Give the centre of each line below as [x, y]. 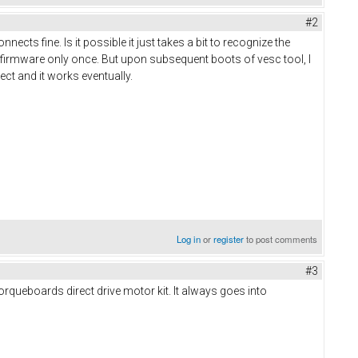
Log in [189, 239]
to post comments [281, 239]
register [229, 239]
